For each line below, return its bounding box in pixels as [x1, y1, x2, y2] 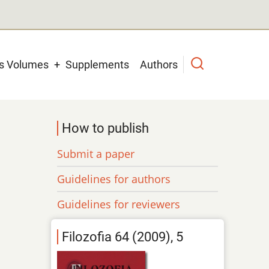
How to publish [62, 120, 150, 136]
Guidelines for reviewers [57, 196, 181, 211]
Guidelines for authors [57, 171, 171, 186]
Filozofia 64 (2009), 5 [62, 229, 184, 245]
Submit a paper [57, 146, 135, 161]
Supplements [65, 58, 129, 71]
